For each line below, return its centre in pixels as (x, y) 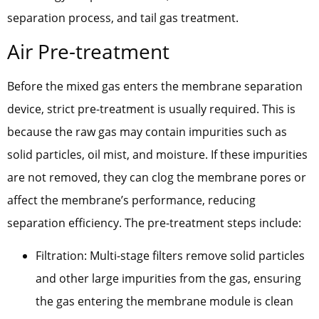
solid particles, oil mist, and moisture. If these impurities (157, 154)
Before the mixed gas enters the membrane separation (155, 86)
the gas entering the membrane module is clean (164, 302)
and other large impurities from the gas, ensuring (168, 279)
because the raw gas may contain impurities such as (147, 131)
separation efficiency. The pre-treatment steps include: (154, 223)
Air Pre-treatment (88, 51)
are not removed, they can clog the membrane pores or (157, 177)
